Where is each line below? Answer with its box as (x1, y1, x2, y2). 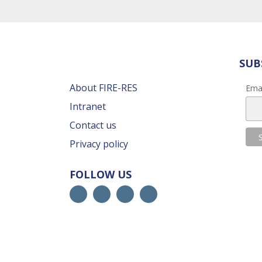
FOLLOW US (69, 167, 132, 181)
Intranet (69, 100, 106, 113)
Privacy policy (69, 137, 128, 150)
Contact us (69, 119, 116, 132)
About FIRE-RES (69, 81, 137, 94)
